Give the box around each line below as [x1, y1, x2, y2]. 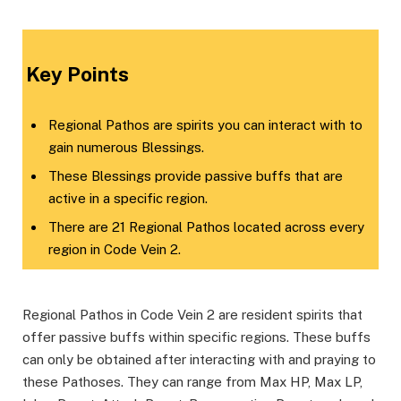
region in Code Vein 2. [48, 241, 181, 257]
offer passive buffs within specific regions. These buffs [22, 328, 371, 345]
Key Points [26, 63, 129, 87]
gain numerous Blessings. [48, 140, 204, 156]
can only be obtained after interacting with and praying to [22, 351, 376, 367]
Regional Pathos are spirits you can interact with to [48, 117, 363, 133]
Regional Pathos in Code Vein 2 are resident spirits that [22, 306, 363, 322]
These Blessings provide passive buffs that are [48, 167, 343, 183]
